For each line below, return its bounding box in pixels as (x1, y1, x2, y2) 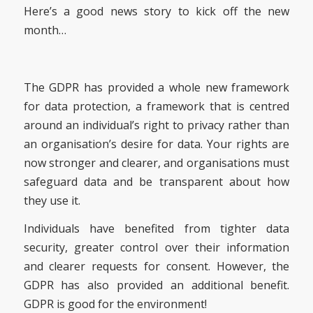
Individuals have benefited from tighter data (23, 221, 290, 237)
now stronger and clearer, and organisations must (23, 154, 290, 170)
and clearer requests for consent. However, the (23, 259, 290, 275)
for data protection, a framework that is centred (23, 98, 290, 114)
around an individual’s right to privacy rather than (23, 117, 290, 133)
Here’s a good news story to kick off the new (23, 3, 290, 20)
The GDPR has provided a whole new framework (23, 79, 290, 95)
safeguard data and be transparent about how (23, 173, 290, 189)
